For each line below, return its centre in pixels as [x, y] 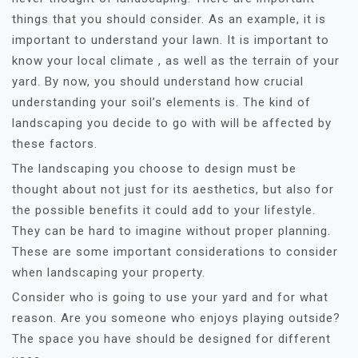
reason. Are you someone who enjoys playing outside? [176, 318]
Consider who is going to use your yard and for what [170, 298]
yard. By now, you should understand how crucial [158, 82]
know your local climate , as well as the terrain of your [176, 61]
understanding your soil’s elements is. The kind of [161, 103]
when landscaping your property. [109, 273]
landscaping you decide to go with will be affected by [172, 123]
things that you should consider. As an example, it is [169, 20]
